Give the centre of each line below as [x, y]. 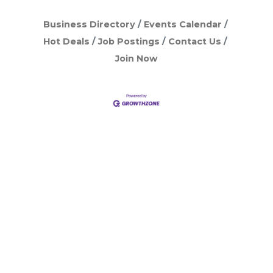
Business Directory [89, 25]
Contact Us [195, 42]
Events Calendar [183, 25]
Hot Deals [66, 42]
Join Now [136, 59]
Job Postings [129, 42]
